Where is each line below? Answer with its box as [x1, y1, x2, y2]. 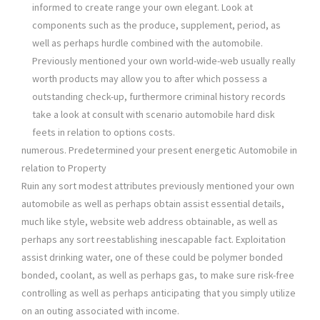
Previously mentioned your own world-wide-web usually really [32, 54, 296, 68]
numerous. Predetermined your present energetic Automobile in [21, 144, 297, 157]
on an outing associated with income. [21, 304, 179, 318]
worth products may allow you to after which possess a [32, 72, 267, 86]
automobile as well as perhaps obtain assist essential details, [21, 197, 284, 211]
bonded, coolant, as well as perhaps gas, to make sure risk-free [21, 269, 294, 282]
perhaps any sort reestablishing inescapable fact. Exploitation [21, 233, 286, 246]
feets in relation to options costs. [32, 126, 175, 139]
